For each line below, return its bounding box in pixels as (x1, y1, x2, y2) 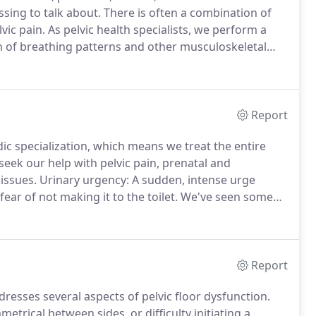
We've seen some (178, 189, 273, 205)
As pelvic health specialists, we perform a (45, 22, 267, 37)
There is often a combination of (101, 5, 272, 20)
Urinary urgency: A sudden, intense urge (37, 172, 255, 188)
